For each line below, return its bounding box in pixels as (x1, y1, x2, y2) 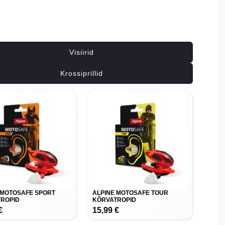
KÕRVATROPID (92, 196, 136, 204)
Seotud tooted (56, 27, 107, 36)
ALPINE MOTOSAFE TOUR (92, 189, 168, 197)
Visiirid (69, 48, 94, 57)
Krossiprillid (60, 69, 103, 78)
